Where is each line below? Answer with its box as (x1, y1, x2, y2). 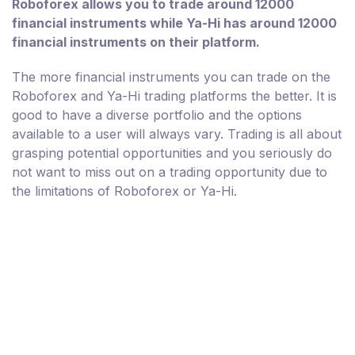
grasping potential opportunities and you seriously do (12, 145, 332, 162)
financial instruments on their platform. (12, 34, 260, 51)
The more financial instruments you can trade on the (12, 69, 330, 86)
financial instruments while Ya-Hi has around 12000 (12, 15, 337, 32)
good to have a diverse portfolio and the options (12, 107, 302, 124)
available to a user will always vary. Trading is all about (12, 126, 342, 143)
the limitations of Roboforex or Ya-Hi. (12, 183, 237, 200)
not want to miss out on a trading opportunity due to (12, 164, 327, 181)
